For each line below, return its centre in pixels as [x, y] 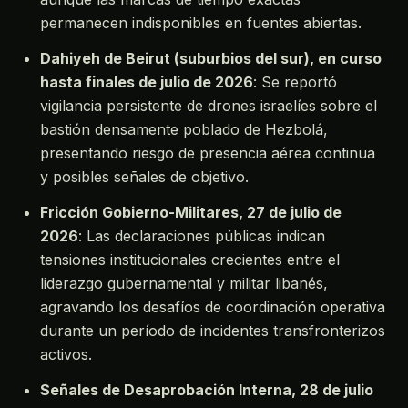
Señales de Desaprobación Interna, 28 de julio [207, 389]
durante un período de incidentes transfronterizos [213, 330]
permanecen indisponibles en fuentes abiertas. [201, 22]
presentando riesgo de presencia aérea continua [208, 153]
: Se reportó [295, 82]
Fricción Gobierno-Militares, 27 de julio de [191, 212]
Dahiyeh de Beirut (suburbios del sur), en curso [211, 58]
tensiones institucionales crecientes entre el [190, 259]
